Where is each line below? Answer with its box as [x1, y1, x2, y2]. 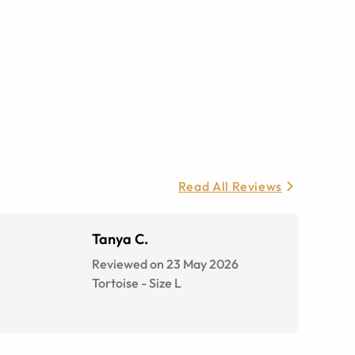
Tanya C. [92, 230, 148, 248]
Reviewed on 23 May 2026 [92, 256, 239, 272]
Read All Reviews [177, 178, 282, 194]
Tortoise [92, 275, 139, 291]
